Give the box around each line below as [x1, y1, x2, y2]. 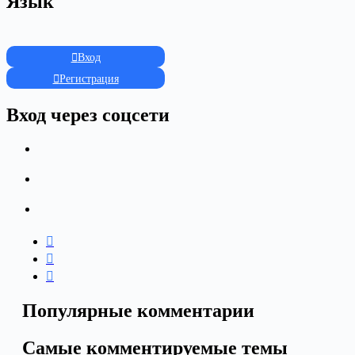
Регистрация [59, 73, 119, 86]
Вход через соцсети [6, 105, 170, 126]
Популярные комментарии [22, 300, 254, 321]
